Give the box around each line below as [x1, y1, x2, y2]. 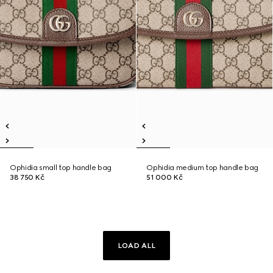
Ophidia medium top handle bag [146, 163, 258, 172]
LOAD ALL [118, 241, 155, 250]
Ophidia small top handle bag [10, 163, 112, 172]
